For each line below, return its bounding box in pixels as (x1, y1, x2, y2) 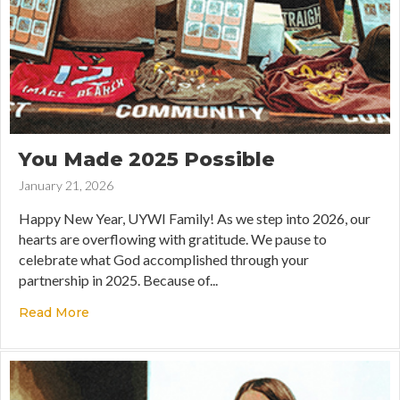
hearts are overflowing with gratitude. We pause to (19, 229, 327, 247)
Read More (19, 304, 89, 321)
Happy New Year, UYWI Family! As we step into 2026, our (19, 209, 371, 227)
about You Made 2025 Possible (89, 304, 288, 321)
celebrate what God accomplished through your (19, 250, 309, 268)
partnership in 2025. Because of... (19, 271, 218, 288)
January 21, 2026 (19, 177, 113, 193)
